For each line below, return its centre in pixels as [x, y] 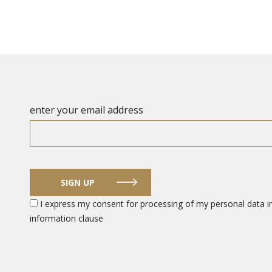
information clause [66, 218]
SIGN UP [78, 182]
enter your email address [87, 110]
